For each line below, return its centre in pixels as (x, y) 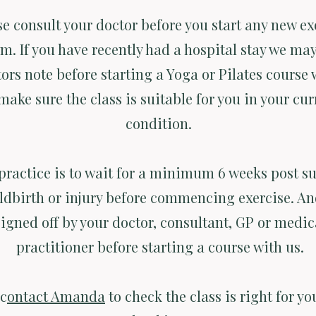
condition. (160, 123)
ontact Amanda (56, 296)
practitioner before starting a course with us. (160, 247)
